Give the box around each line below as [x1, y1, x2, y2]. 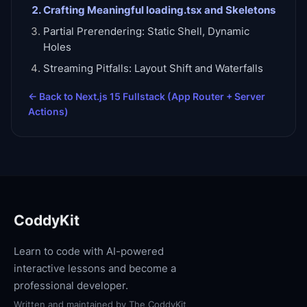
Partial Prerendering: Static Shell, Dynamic [43, 25, 249, 38]
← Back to [28, 90, 75, 102]
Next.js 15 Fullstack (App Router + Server [75, 90, 265, 102]
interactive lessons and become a [14, 262, 176, 275]
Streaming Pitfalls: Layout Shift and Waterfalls [43, 62, 263, 75]
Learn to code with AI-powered [14, 245, 164, 258]
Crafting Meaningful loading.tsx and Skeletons [43, 4, 275, 16]
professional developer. [14, 279, 128, 292]
